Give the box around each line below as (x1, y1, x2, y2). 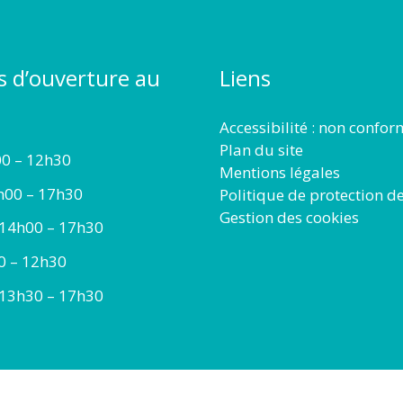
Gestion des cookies (219, 206, 359, 228)
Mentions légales (219, 161, 340, 183)
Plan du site (219, 139, 303, 160)
